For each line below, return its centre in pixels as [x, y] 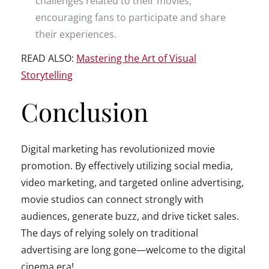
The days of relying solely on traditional [110, 233]
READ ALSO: [49, 59]
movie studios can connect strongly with [112, 200]
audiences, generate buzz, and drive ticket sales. [130, 216]
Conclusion [85, 112]
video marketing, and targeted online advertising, [132, 183]
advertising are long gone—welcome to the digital [133, 250]
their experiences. [76, 34]
